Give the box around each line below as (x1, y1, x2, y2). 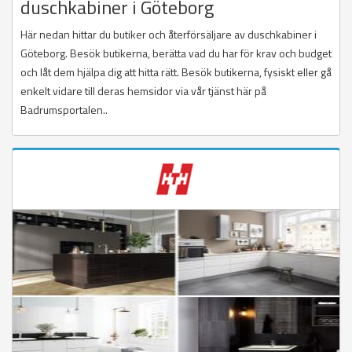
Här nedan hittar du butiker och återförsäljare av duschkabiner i (20, 26, 317, 43)
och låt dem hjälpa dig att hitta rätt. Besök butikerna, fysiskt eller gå (20, 64, 332, 81)
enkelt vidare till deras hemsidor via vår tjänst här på (20, 82, 266, 100)
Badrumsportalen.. (20, 101, 108, 119)
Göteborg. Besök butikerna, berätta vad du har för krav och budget (20, 45, 332, 62)
